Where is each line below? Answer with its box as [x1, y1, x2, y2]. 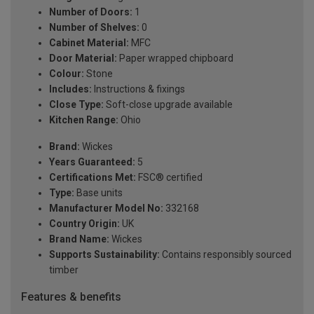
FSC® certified [136, 171, 203, 183]
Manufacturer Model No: [49, 202, 163, 214]
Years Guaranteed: [49, 156, 135, 168]
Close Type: [49, 98, 104, 110]
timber [49, 264, 78, 275]
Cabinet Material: [49, 36, 129, 48]
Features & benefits [21, 289, 121, 303]
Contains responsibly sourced [160, 248, 292, 260]
